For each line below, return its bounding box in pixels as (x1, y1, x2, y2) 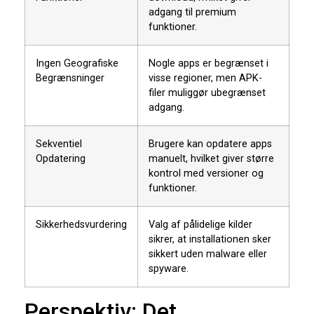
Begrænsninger (36, 71, 104, 84)
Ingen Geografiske (36, 57, 118, 69)
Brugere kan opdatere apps (149, 137, 272, 150)
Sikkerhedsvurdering (36, 218, 127, 231)
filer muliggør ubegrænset (149, 86, 266, 99)
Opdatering (36, 152, 86, 165)
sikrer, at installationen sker (149, 233, 271, 245)
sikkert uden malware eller (149, 247, 267, 260)
